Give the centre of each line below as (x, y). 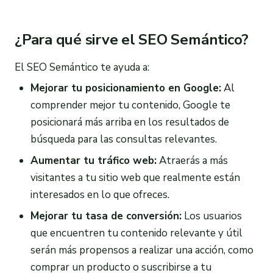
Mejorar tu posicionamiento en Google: (126, 88)
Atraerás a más (192, 161)
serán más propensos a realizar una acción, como (142, 250)
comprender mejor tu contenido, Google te (130, 105)
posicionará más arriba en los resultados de (129, 122)
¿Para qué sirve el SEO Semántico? (132, 39)
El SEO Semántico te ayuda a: (82, 67)
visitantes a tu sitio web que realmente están (135, 178)
